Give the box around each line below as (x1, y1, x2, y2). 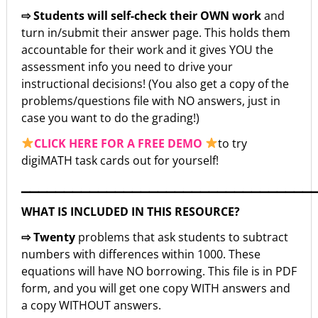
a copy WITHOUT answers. (21, 297, 161, 313)
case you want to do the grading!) (21, 109, 199, 126)
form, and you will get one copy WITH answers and (21, 280, 290, 296)
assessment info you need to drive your (21, 58, 233, 75)
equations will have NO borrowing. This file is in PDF (21, 263, 297, 279)
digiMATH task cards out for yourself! (21, 152, 219, 168)
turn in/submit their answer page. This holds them (21, 24, 290, 40)
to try (218, 135, 248, 151)
